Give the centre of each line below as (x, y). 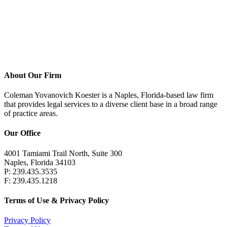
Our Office (22, 133)
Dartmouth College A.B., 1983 (74, 55)
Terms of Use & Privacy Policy (56, 200)
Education (26, 18)
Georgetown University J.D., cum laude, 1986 (98, 46)
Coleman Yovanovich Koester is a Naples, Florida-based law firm (109, 95)
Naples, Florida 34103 (40, 162)
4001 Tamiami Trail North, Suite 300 (63, 153)
